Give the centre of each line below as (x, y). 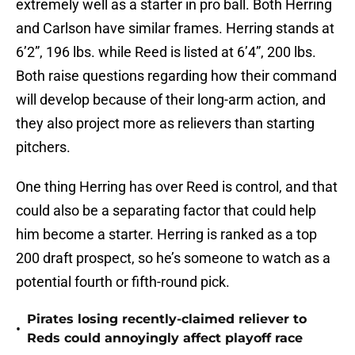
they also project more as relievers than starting (165, 124)
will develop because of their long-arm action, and (171, 100)
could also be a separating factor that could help (166, 211)
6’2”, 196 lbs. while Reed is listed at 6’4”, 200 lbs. (166, 52)
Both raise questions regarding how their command (176, 76)
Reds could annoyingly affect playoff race (165, 338)
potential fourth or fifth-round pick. (123, 282)
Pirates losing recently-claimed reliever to (167, 319)
